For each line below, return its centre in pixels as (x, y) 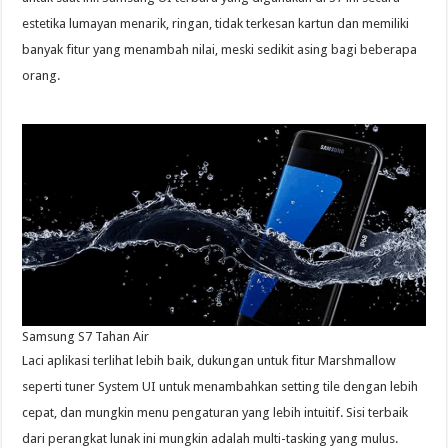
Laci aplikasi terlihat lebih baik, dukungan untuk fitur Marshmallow (209, 361)
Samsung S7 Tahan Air (86, 337)
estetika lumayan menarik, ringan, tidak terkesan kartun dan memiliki (216, 24)
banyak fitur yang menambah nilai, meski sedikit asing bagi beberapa (220, 50)
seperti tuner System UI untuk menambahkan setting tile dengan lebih (220, 387)
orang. (41, 76)
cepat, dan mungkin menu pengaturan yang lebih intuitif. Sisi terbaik (215, 413)
